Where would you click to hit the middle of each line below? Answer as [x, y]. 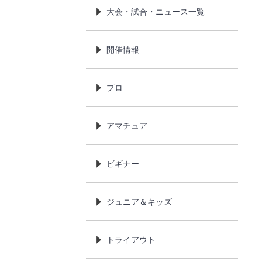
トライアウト [131, 239]
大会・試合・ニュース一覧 [156, 11]
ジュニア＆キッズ [139, 201]
